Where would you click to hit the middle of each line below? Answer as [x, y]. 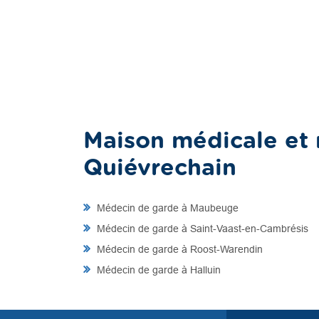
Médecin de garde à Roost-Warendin [178, 249]
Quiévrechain [160, 168]
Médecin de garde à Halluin [157, 270]
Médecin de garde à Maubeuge [166, 208]
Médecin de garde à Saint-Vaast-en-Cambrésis [201, 229]
